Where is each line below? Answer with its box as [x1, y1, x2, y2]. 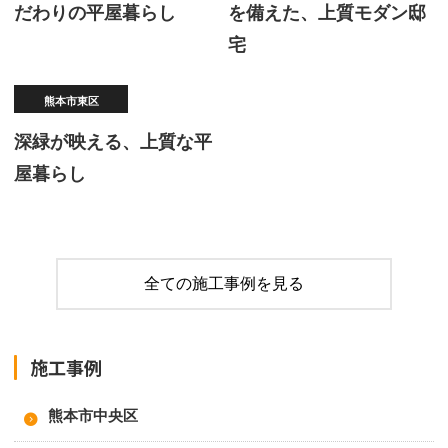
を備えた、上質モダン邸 [228, 2, 427, 23]
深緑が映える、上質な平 [14, 132, 212, 153]
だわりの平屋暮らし [14, 2, 176, 23]
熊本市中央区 [48, 407, 138, 425]
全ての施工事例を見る [144, 275, 304, 293]
